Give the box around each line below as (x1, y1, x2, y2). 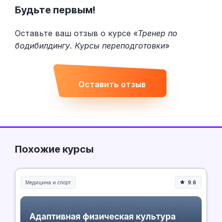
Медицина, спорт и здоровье (25, 184, 94, 191)
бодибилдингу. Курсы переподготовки (15, 41, 165, 51)
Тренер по (138, 28, 177, 39)
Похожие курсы (15, 143, 94, 156)
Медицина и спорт (25, 179, 71, 186)
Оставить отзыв (78, 79, 146, 89)
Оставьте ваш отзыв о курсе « (15, 28, 138, 39)
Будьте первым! (15, 3, 95, 16)
